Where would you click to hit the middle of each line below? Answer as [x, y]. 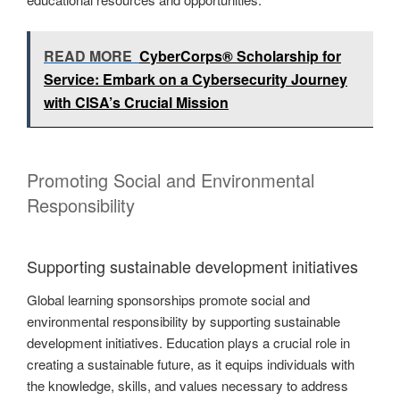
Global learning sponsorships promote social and [168, 300]
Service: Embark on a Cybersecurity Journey [196, 79]
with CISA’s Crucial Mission [136, 102]
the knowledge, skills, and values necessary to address [187, 386]
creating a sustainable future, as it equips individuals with [191, 364]
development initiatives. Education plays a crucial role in [188, 343]
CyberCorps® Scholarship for [240, 55]
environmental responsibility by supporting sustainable [183, 321]
